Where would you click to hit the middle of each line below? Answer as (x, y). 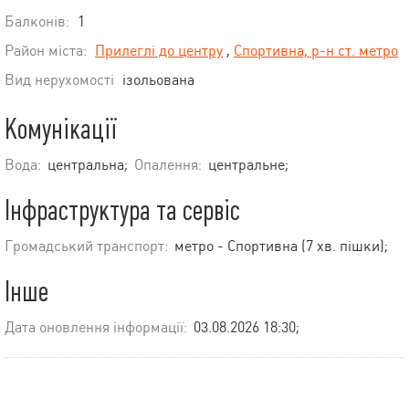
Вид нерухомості (59, 80)
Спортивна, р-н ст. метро (316, 51)
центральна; (88, 165)
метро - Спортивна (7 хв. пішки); (281, 246)
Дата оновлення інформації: (96, 328)
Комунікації (61, 130)
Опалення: (168, 165)
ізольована (158, 80)
